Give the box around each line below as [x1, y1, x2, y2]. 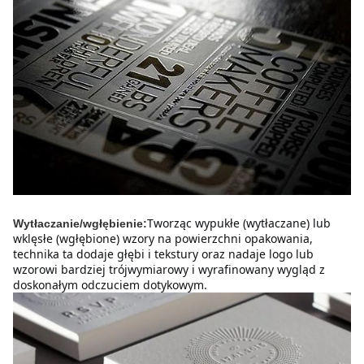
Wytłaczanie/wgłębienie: [13, 216, 147, 230]
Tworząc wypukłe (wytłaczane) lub [147, 214, 331, 231]
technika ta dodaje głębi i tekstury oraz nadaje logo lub [13, 245, 314, 262]
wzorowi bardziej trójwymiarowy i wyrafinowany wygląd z [13, 261, 325, 277]
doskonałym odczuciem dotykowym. [13, 276, 207, 292]
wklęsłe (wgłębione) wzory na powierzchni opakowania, [13, 230, 313, 246]
